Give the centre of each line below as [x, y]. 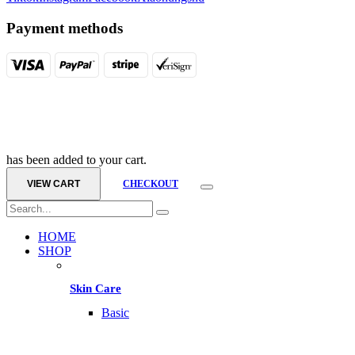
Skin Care [95, 289]
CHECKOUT [151, 183]
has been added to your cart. [76, 159]
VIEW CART [53, 183]
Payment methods [65, 29]
